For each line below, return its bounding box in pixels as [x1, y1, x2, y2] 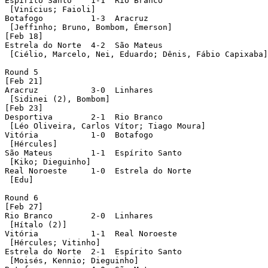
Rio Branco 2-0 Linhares [5, 211, 53, 220]
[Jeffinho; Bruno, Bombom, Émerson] [5, 22, 172, 32]
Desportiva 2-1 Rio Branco [5, 112, 53, 121]
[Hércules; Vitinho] [5, 237, 100, 247]
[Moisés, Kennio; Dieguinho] [5, 255, 139, 265]
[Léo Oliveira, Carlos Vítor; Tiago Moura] [5, 121, 206, 130]
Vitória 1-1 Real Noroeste [5, 229, 38, 238]
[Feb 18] [5, 31, 43, 41]
